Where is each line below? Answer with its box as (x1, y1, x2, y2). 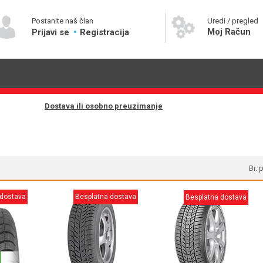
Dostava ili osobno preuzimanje (45, 102, 163, 111)
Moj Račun (207, 26, 251, 37)
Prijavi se (32, 27, 72, 38)
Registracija (79, 27, 129, 38)
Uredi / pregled (207, 16, 258, 25)
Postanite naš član (32, 16, 94, 25)
